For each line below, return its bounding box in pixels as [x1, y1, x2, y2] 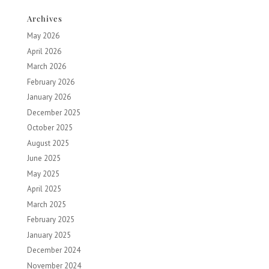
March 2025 [26, 199, 66, 210]
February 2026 [26, 76, 74, 87]
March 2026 [26, 61, 66, 71]
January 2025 [26, 229, 71, 240]
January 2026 [26, 92, 71, 102]
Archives [26, 13, 62, 23]
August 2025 [26, 138, 69, 148]
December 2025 [26, 107, 80, 118]
